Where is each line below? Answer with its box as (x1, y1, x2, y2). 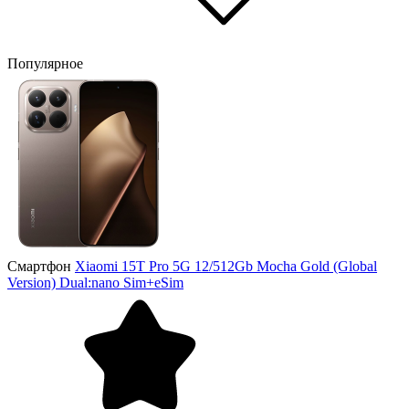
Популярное (7, 55, 87, 71)
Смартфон (7, 257, 71, 274)
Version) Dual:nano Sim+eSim (7, 274, 184, 290)
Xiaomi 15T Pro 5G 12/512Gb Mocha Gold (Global (75, 257, 377, 274)
